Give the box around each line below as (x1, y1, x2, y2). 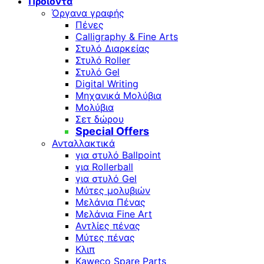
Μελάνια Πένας (75, 196, 146, 208)
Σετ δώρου (75, 113, 124, 125)
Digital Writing (75, 78, 138, 90)
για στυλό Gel (75, 173, 137, 184)
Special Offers (75, 125, 149, 137)
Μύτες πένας (75, 232, 135, 243)
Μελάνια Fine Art (75, 208, 152, 220)
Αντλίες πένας (75, 220, 140, 232)
